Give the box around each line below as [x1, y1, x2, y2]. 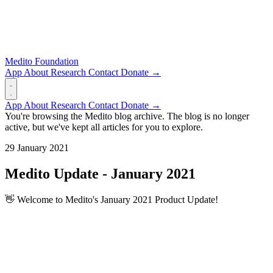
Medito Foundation [5, 56, 79, 66]
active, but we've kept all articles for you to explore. [5, 122, 203, 132]
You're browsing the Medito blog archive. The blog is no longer [5, 111, 249, 121]
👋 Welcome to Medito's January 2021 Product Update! [5, 194, 218, 205]
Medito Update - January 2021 [5, 165, 196, 182]
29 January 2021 [5, 143, 69, 153]
